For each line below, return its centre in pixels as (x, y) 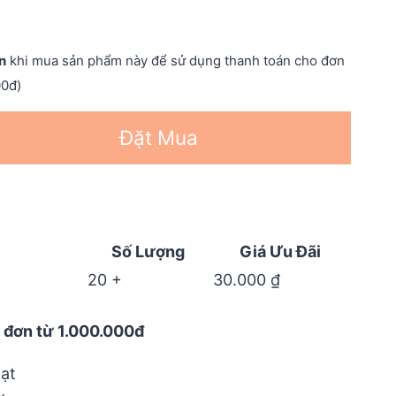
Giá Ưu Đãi (281, 251)
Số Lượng (148, 251)
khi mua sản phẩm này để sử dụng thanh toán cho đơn (175, 60)
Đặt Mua (158, 137)
